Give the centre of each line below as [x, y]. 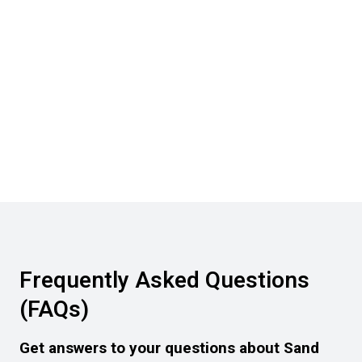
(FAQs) [54, 310]
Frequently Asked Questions [164, 281]
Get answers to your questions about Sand [169, 348]
